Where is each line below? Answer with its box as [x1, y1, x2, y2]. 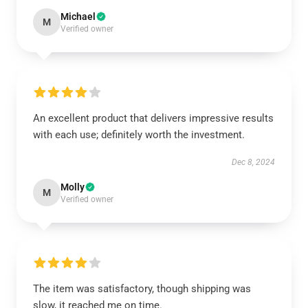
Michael [60, 11, 96, 22]
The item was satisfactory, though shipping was [33, 283, 251, 295]
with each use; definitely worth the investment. [33, 129, 245, 141]
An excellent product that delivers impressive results [33, 112, 274, 124]
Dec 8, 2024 [232, 157, 275, 167]
